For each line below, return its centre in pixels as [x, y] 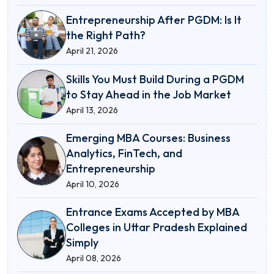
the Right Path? [106, 35]
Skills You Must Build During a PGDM [155, 79]
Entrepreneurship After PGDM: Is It [154, 20]
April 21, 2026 [92, 50]
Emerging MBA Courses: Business [148, 138]
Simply [82, 243]
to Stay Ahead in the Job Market [149, 94]
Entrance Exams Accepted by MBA [153, 212]
